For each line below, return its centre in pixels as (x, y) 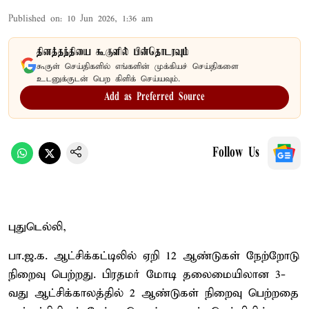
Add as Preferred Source (154, 97)
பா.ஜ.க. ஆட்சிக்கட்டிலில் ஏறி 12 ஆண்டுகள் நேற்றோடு (154, 256)
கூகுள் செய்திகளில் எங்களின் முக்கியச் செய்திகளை (138, 66)
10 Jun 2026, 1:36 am (110, 19)
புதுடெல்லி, (37, 227)
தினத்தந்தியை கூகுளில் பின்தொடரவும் (113, 52)
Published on (34, 19)
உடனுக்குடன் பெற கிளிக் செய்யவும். (108, 79)
